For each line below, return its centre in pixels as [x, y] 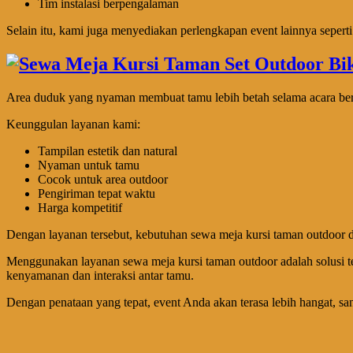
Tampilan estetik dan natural [108, 150]
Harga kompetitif [80, 207]
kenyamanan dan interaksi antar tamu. [100, 275]
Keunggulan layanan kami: [73, 124]
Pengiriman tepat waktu [97, 193]
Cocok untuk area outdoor [103, 179]
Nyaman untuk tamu [89, 165]
